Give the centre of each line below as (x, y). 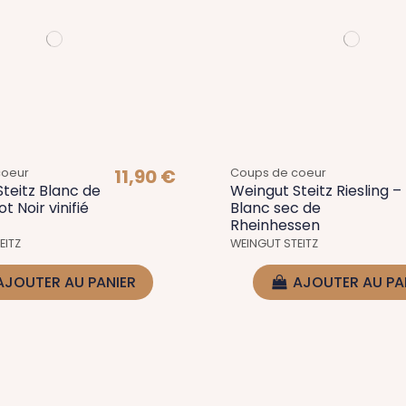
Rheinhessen (275, 225)
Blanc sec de (275, 208)
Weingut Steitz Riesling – (316, 190)
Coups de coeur (278, 172)
